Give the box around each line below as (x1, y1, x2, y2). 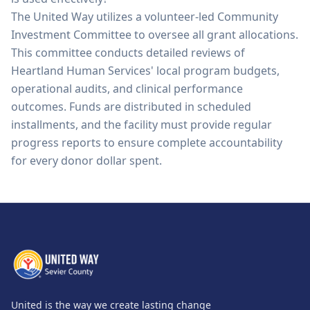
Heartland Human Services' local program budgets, (11, 63, 280, 78)
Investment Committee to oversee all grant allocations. (11, 27, 298, 42)
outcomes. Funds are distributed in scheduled (11, 99, 251, 114)
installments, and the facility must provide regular (11, 117, 272, 132)
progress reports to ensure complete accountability (11, 135, 282, 150)
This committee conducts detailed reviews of (11, 45, 245, 60)
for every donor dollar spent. (11, 153, 162, 168)
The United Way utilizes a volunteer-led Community (11, 9, 278, 24)
